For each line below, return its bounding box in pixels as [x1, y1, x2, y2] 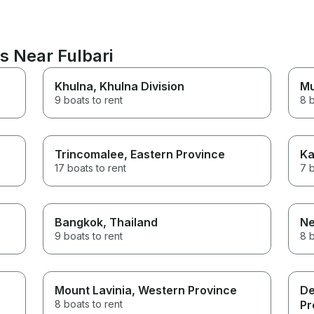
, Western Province [132, 282, 238, 297]
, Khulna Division [93, 78, 185, 93]
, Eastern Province [124, 146, 226, 161]
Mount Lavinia [55, 282, 132, 297]
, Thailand [103, 214, 158, 229]
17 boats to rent [55, 161, 127, 174]
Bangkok [55, 214, 104, 229]
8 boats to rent [55, 297, 123, 310]
